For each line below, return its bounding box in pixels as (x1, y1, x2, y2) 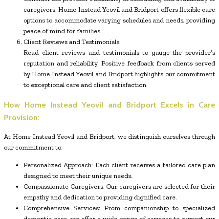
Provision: (4, 112, 40, 122)
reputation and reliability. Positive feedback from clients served (23, 59, 215, 67)
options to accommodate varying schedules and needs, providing (23, 16, 215, 24)
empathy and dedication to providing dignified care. (23, 193, 177, 202)
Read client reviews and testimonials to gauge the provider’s (23, 48, 215, 57)
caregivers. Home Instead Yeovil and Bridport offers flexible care (23, 5, 215, 14)
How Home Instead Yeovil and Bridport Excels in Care (4, 99, 215, 109)
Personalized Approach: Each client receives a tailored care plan (23, 161, 215, 170)
